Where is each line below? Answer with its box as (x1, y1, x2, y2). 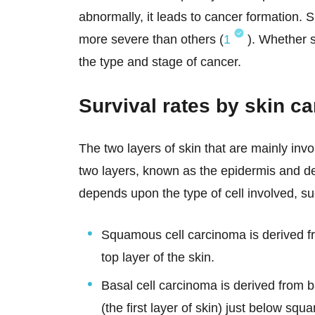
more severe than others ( (79, 32, 224, 46)
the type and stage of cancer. (79, 55, 245, 69)
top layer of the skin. (101, 250, 214, 264)
